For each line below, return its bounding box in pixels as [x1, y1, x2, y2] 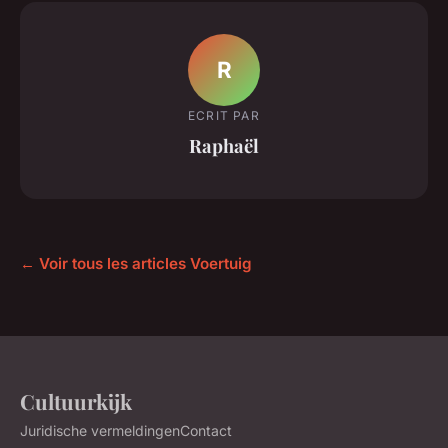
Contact [180, 422, 232, 440]
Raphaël [189, 132, 259, 158]
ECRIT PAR [188, 107, 260, 123]
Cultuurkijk [20, 387, 132, 416]
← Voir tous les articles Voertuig [20, 254, 252, 274]
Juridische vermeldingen [20, 422, 180, 440]
